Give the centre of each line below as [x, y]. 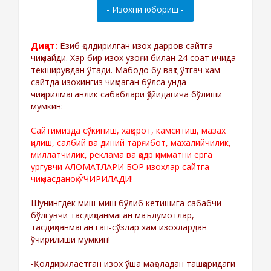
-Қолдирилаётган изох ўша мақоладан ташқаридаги [133, 263]
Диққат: [44, 45]
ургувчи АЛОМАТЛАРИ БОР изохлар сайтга [120, 166]
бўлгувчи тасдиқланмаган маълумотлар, [113, 215]
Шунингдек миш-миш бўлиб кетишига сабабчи [126, 203]
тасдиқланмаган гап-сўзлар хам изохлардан [119, 227]
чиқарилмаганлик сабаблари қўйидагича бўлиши [126, 94]
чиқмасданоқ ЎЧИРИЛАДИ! [82, 178]
